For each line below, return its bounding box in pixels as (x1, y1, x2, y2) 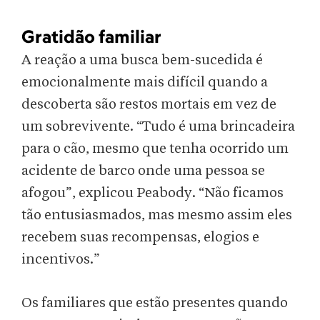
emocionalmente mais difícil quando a (21, 75, 268, 90)
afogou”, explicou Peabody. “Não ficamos (21, 186, 284, 201)
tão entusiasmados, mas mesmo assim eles (21, 208, 292, 223)
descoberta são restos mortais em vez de (21, 97, 276, 112)
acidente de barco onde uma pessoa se (21, 164, 265, 179)
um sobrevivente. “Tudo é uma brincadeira (21, 119, 295, 134)
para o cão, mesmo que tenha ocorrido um (21, 141, 289, 156)
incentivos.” (21, 252, 100, 267)
